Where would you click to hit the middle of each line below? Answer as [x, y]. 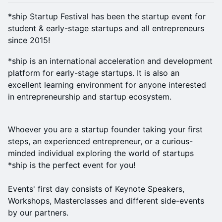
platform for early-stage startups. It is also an [94, 73]
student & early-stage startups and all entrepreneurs [106, 28]
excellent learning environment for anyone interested [107, 85]
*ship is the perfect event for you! [72, 165]
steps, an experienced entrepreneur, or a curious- [100, 141]
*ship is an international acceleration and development [110, 61]
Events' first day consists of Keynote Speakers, [96, 189]
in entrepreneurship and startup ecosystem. [90, 97]
